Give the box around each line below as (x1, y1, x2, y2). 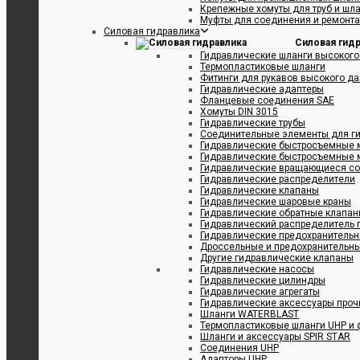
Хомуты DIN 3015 (200, 105, 278, 117)
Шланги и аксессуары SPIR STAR (200, 330, 350, 342)
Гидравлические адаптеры (200, 83, 324, 95)
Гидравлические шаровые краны (200, 195, 351, 207)
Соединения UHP (200, 342, 279, 354)
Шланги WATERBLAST (200, 308, 299, 320)
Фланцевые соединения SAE (200, 94, 334, 106)
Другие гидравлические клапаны (200, 252, 354, 264)
